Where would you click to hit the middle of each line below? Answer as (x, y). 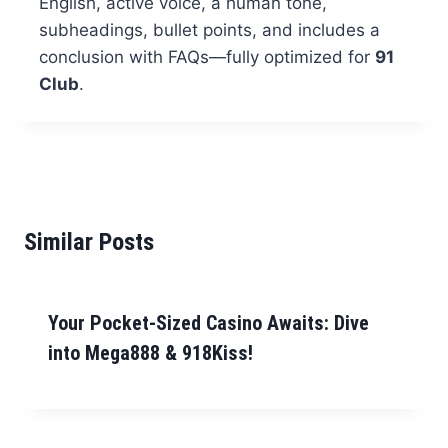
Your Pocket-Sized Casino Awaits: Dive (208, 323)
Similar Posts (89, 242)
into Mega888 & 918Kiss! (150, 353)
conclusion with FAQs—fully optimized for (206, 57)
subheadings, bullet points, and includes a (209, 30)
